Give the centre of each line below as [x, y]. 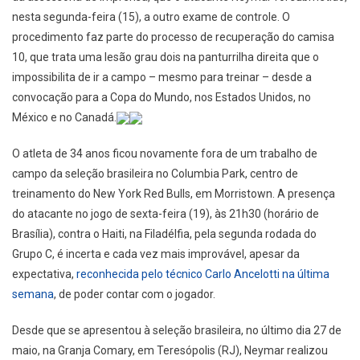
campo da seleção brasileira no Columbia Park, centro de [155, 173]
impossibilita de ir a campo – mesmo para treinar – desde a [162, 77]
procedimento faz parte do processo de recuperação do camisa [173, 37]
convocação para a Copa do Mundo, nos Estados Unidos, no [162, 97]
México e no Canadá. [64, 117]
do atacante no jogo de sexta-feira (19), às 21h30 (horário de [166, 213]
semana [33, 294]
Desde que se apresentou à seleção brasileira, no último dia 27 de [177, 330]
